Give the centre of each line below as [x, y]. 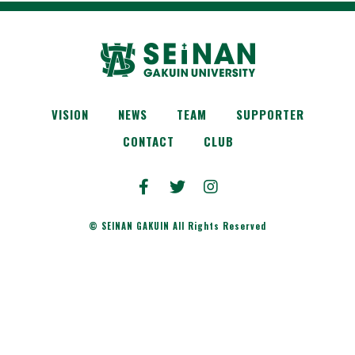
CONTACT [148, 141]
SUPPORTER [270, 115]
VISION [70, 115]
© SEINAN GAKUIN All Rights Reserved [177, 226]
